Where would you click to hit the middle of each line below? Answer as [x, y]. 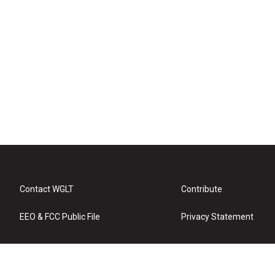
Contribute [202, 189]
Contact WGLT [47, 189]
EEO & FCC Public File [60, 217]
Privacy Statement [218, 217]
